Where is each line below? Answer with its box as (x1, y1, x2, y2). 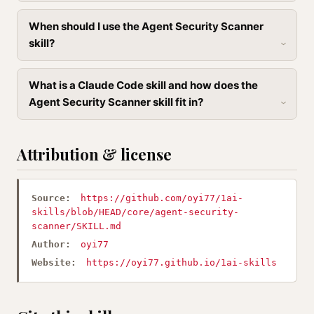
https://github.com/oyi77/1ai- (81, 193, 243, 203)
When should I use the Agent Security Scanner (29, 20, 264, 33)
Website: (32, 257, 76, 268)
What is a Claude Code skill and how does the (29, 78, 258, 92)
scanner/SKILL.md (32, 221, 121, 231)
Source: (32, 193, 71, 203)
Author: (32, 239, 71, 250)
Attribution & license (17, 144, 172, 165)
